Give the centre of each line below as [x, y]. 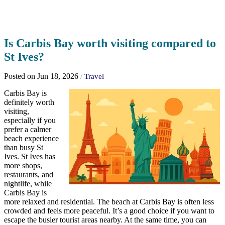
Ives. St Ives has [30, 157]
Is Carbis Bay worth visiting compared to [110, 43]
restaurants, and [29, 175]
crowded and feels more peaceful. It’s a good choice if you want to [109, 211]
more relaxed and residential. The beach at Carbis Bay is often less [109, 202]
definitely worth [29, 102]
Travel [94, 77]
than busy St [24, 148]
